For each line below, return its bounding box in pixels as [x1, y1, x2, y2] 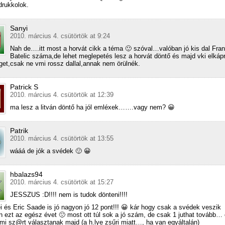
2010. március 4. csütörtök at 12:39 [10, 91, 114, 99]
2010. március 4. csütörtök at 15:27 [10, 178, 114, 186]
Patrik [10, 127, 28, 135]
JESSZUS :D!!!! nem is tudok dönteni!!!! [10, 191, 128, 199]
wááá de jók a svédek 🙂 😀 [10, 147, 91, 155]
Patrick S [10, 83, 38, 91]
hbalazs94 [10, 170, 43, 179]
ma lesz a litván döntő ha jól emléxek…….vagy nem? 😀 [10, 103, 175, 111]
